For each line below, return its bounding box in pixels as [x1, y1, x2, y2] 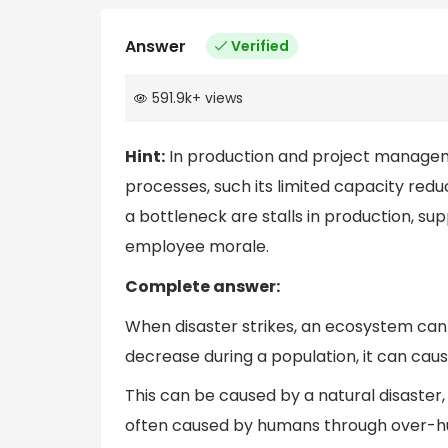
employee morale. [125, 235, 269, 259]
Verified [231, 35, 289, 56]
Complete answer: [125, 275, 280, 299]
